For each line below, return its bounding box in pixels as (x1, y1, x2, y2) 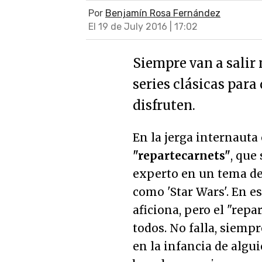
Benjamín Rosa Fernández (105, 8, 220, 19)
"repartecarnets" (133, 149, 230, 163)
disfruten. (133, 97, 195, 113)
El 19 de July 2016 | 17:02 (88, 21, 198, 32)
